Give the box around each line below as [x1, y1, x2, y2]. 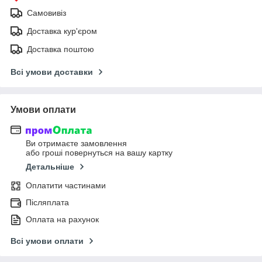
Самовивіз [27, 8, 66, 18]
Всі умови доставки [11, 67, 93, 77]
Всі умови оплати [11, 236, 84, 246]
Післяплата [26, 198, 69, 208]
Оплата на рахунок [26, 215, 99, 225]
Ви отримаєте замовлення [26, 139, 127, 149]
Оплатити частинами [26, 181, 106, 191]
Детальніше [26, 162, 74, 172]
